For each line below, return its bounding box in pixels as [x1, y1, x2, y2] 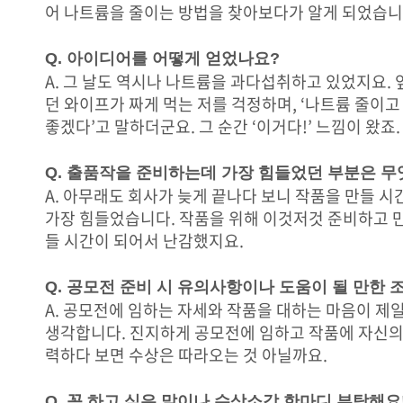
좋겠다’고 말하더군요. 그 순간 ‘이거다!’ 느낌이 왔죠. [45, 113, 400, 139]
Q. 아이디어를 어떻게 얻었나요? [45, 49, 280, 67]
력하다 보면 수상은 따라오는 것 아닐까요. [45, 342, 327, 367]
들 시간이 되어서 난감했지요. [45, 228, 244, 253]
